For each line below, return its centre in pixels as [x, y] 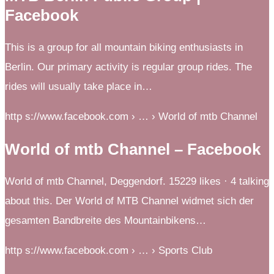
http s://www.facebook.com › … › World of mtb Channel [131, 117]
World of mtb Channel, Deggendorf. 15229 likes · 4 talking [137, 182]
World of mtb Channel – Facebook [133, 150]
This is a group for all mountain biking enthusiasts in [124, 48]
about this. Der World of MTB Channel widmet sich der [129, 201]
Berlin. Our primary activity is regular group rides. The [128, 67]
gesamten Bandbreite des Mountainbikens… [106, 221]
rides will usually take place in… [79, 87]
